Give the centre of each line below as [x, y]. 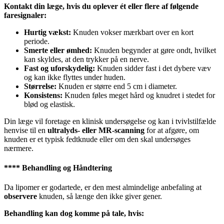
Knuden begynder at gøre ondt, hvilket [154, 50]
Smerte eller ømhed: [58, 50]
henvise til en [26, 130]
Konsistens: [43, 95]
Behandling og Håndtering [67, 168]
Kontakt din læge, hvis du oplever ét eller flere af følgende [101, 6]
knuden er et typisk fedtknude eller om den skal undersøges [97, 139]
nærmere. [19, 148]
